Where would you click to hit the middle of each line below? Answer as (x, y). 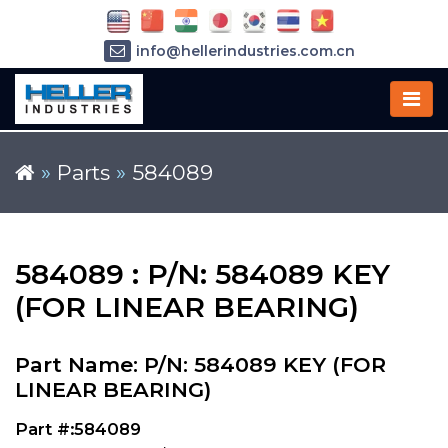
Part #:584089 (78, 429)
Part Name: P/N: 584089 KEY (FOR (200, 364)
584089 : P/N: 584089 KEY (202, 274)
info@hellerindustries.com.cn (245, 51)
